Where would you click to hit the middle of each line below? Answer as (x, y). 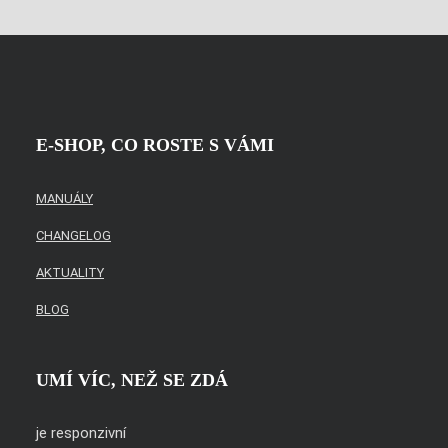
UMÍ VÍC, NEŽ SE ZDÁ (132, 380)
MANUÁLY (64, 198)
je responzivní (81, 433)
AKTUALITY (70, 272)
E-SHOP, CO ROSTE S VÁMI (155, 145)
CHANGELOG (73, 235)
